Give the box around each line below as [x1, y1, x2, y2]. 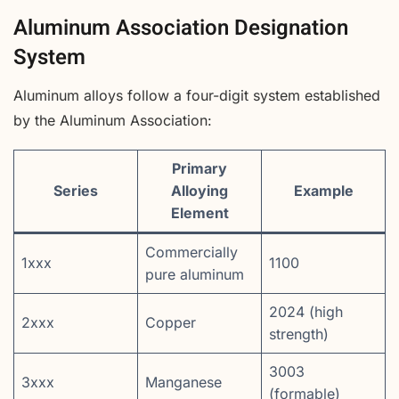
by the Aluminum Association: [13, 110, 212, 129]
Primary [172, 159, 227, 177]
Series [53, 181, 98, 199]
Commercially [145, 242, 238, 261]
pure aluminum [145, 265, 244, 283]
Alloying [171, 181, 228, 199]
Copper [145, 313, 196, 331]
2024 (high [269, 302, 343, 321]
